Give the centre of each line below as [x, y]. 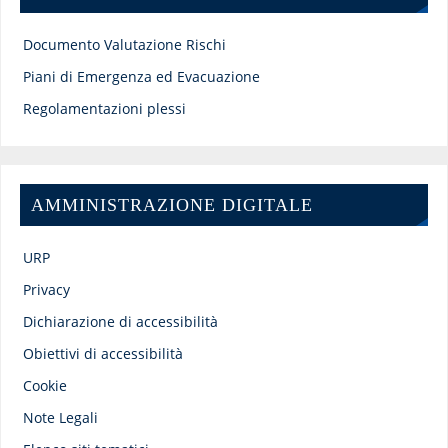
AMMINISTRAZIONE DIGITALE [171, 204]
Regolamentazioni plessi [104, 109]
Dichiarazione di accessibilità [120, 322]
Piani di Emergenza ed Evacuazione [141, 77]
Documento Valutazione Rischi [124, 45]
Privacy [46, 290]
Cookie [44, 386]
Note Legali [60, 418]
